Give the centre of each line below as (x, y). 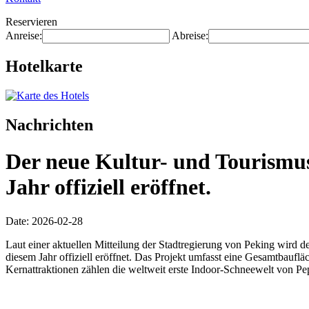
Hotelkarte (44, 66)
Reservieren (31, 22)
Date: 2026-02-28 (44, 221)
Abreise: (190, 36)
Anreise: (24, 36)
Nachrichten (49, 124)
